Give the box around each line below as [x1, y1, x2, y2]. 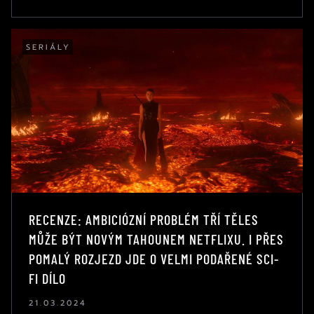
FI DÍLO [29, 269, 66, 287]
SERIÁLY [26, 41, 71, 53]
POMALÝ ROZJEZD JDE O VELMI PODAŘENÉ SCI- [29, 250, 279, 267]
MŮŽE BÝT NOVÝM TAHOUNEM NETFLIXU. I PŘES [29, 230, 284, 247]
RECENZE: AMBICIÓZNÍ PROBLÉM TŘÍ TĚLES [29, 210, 259, 228]
